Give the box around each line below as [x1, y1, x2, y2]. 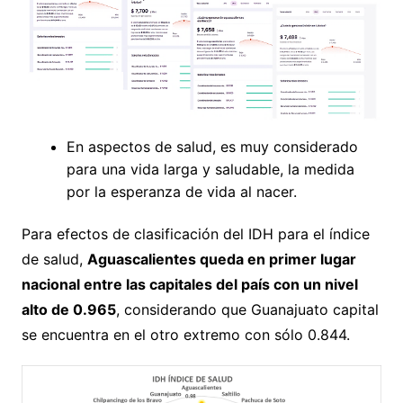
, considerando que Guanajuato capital [115, 300, 379, 318]
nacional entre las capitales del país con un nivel [21, 274, 358, 293]
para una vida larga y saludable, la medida [66, 159, 354, 178]
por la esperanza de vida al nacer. [66, 182, 297, 201]
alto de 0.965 [21, 300, 116, 318]
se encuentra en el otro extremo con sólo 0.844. [21, 325, 350, 344]
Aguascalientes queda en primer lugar [86, 249, 356, 268]
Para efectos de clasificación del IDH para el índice [21, 224, 370, 243]
